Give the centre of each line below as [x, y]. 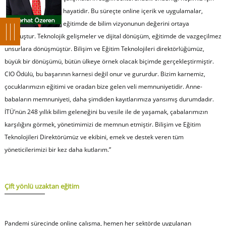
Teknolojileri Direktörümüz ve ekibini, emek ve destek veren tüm [94, 137]
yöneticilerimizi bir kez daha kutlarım [56, 149]
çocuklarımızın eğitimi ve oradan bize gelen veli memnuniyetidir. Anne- [103, 86]
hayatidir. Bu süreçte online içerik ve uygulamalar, [133, 11]
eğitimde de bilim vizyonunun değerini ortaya [126, 23]
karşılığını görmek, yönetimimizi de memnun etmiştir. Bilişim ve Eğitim [102, 124]
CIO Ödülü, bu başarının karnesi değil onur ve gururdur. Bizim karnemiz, [105, 74]
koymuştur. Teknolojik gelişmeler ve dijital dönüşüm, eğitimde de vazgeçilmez [113, 36]
